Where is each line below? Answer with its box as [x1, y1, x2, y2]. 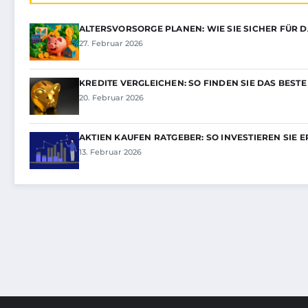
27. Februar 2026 [79, 38, 143, 49]
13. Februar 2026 [79, 147, 142, 157]
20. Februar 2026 [79, 93, 144, 103]
